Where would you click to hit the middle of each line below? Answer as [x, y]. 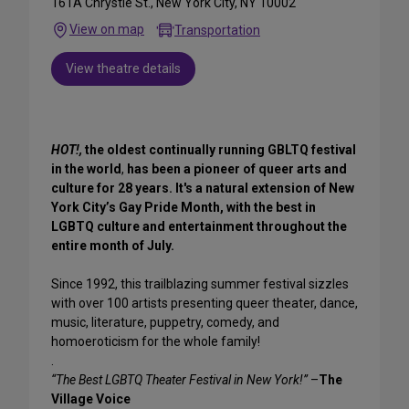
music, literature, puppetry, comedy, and [165, 322]
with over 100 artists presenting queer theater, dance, [204, 303]
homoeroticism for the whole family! [156, 341]
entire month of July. [113, 245]
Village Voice [91, 399]
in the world [86, 168]
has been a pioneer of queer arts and [237, 168]
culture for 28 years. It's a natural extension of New [203, 188]
